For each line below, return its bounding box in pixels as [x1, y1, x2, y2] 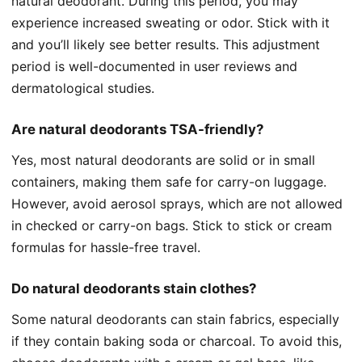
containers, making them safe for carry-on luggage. [11, 174, 326, 191]
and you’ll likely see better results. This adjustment [11, 36, 320, 53]
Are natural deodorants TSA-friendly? [11, 121, 263, 138]
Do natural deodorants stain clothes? [11, 280, 256, 297]
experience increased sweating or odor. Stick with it [11, 15, 330, 32]
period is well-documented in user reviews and [11, 58, 297, 75]
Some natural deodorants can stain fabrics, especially [11, 311, 339, 328]
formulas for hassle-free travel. [11, 239, 200, 256]
